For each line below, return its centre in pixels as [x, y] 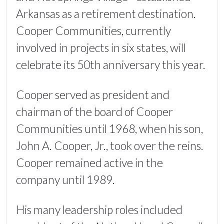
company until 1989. [65, 180]
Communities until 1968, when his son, [109, 129]
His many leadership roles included [99, 210]
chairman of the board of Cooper [94, 112]
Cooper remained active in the [89, 163]
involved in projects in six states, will [101, 48]
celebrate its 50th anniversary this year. [111, 65]
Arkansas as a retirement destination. [106, 14]
